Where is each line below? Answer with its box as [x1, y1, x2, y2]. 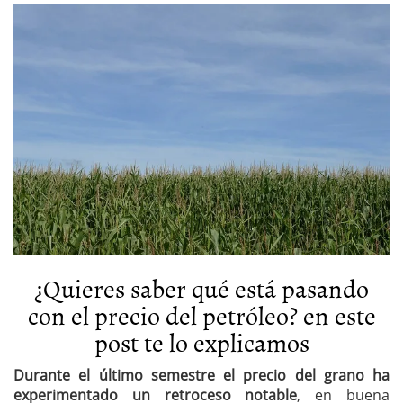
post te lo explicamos [94, 322, 309, 361]
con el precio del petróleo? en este [27, 295, 376, 334]
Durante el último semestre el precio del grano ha [13, 364, 390, 385]
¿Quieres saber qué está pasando [34, 268, 369, 307]
